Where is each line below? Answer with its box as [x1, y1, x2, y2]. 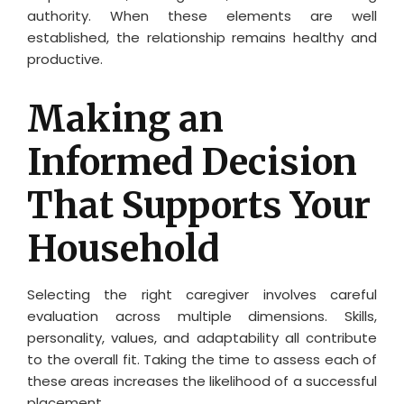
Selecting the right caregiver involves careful [27, 284, 377, 304]
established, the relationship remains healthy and [27, 27, 377, 47]
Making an [27, 96, 224, 142]
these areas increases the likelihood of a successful [27, 371, 377, 390]
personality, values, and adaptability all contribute [27, 327, 377, 347]
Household [27, 225, 219, 271]
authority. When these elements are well [27, 5, 377, 25]
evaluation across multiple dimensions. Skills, [27, 306, 377, 326]
